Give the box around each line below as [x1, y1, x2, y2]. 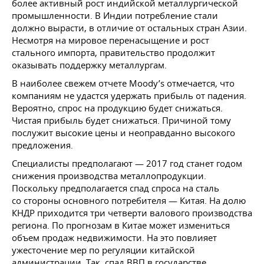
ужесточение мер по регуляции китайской [12, 244, 195, 256]
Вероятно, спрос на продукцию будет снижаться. [12, 102, 223, 114]
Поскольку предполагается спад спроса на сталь [12, 182, 219, 194]
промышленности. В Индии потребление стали [12, 9, 218, 21]
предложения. [12, 139, 73, 151]
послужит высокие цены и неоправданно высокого [12, 127, 235, 138]
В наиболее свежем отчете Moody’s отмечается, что [12, 77, 235, 89]
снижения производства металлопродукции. [12, 170, 206, 181]
